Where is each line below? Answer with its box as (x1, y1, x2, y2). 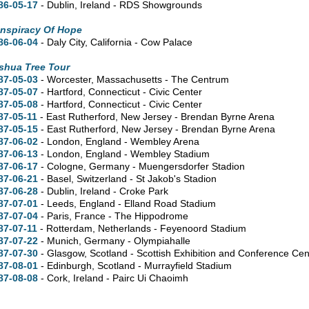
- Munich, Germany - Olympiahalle (38, 235, 191, 246)
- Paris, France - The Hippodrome (38, 210, 189, 221)
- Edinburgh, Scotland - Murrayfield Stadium (38, 259, 232, 271)
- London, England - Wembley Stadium (38, 148, 210, 159)
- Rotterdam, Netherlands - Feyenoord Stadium (37, 222, 247, 234)
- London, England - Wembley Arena (38, 135, 200, 147)
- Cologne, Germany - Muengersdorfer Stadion (38, 160, 246, 172)
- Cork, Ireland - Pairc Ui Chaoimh (38, 272, 189, 283)
